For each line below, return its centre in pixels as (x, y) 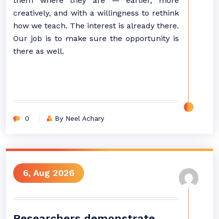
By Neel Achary (79, 118)
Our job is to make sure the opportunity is (96, 38)
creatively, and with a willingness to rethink (96, 13)
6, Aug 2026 (49, 173)
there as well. (39, 51)
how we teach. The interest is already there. (96, 26)
